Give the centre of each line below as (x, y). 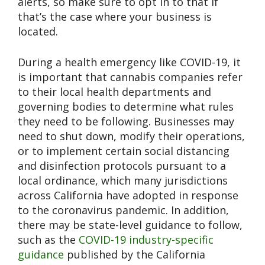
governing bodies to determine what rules (126, 106)
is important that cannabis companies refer (130, 77)
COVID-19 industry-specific (146, 239)
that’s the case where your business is (115, 16)
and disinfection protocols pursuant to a (122, 165)
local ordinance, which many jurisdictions (123, 180)
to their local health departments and (114, 91)
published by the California (135, 254)
